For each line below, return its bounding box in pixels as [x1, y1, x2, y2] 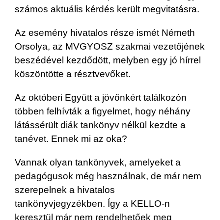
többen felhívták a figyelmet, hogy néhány [15, 106, 191, 116]
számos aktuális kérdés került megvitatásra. [15, 3, 199, 14]
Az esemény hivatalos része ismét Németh [15, 27, 195, 38]
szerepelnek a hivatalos [15, 184, 115, 195]
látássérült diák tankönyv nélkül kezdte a [15, 119, 186, 130]
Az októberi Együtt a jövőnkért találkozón [15, 92, 187, 103]
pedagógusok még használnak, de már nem [15, 170, 201, 181]
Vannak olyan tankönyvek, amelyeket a [15, 157, 181, 167]
